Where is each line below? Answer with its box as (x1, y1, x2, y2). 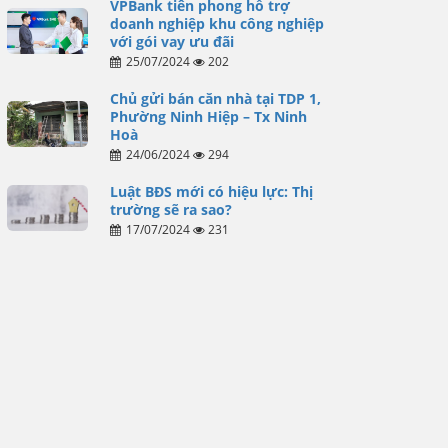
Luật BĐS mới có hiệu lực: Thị (109, 182, 313, 202)
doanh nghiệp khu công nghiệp (109, 14, 324, 34)
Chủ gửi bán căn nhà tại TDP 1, (109, 89, 321, 109)
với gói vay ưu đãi (109, 32, 234, 52)
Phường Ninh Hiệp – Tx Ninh (109, 107, 307, 127)
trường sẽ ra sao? (109, 200, 232, 220)
